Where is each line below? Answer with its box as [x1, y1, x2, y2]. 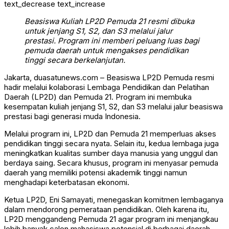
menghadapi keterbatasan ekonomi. [4, 177, 129, 188]
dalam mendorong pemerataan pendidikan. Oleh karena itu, [4, 204, 209, 215]
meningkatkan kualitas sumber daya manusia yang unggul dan [4, 148, 218, 158]
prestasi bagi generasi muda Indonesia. [4, 111, 141, 122]
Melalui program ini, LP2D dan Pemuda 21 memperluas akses [4, 129, 216, 139]
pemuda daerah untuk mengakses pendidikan [25, 45, 189, 56]
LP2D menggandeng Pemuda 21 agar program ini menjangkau [4, 214, 218, 224]
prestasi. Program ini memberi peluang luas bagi [25, 36, 199, 46]
